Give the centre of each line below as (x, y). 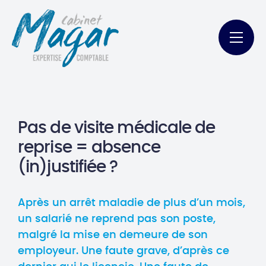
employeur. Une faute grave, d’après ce (123, 251)
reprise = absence (89, 148)
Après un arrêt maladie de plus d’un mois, (132, 203)
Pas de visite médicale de (117, 128)
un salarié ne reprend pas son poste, (117, 219)
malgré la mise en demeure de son (113, 235)
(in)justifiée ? (68, 167)
